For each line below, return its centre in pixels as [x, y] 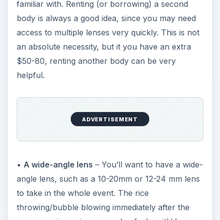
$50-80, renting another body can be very [96, 61]
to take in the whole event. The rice [82, 193]
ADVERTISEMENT [110, 119]
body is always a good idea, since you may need [106, 18]
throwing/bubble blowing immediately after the [103, 207]
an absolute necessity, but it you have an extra [104, 47]
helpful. [30, 75]
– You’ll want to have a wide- [148, 164]
